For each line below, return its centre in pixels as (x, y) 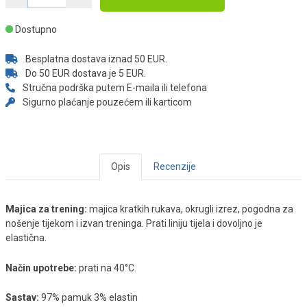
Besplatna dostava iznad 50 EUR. (95, 59)
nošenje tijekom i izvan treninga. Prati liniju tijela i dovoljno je (134, 224)
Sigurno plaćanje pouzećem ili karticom (106, 102)
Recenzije (175, 167)
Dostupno (36, 29)
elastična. (26, 238)
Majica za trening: (47, 209)
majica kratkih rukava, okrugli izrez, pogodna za (191, 209)
